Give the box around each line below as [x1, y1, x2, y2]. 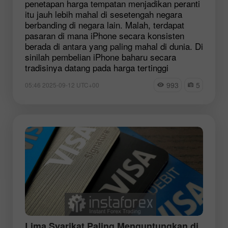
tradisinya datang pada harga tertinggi [25, 61, 168, 74]
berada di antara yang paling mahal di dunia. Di [25, 39, 203, 52]
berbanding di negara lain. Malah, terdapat [25, 18, 184, 31]
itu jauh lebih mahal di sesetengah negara [25, 7, 182, 20]
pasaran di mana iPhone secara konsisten [25, 28, 184, 42]
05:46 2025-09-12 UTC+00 [25, 80, 99, 89]
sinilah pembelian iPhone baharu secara [25, 50, 176, 63]
